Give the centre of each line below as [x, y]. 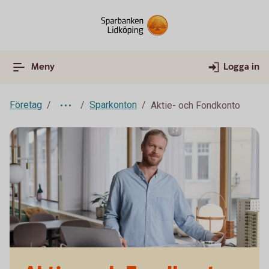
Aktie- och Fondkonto [195, 105]
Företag [26, 105]
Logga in [241, 67]
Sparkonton [113, 105]
